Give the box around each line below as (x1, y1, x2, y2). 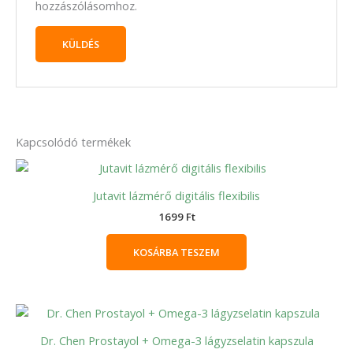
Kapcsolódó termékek (16, 134, 131, 150)
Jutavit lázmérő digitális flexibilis (93, 188, 260, 204)
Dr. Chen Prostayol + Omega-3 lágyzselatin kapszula (39, 332, 314, 348)
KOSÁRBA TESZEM (133, 245, 220, 260)
